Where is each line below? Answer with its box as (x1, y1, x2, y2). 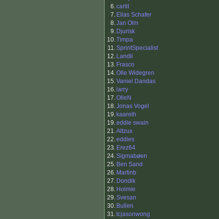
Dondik (116, 177, 135, 185)
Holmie (116, 186, 135, 193)
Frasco (116, 61, 134, 68)
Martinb (116, 169, 136, 176)
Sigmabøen (116, 153, 147, 160)
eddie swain (116, 119, 149, 127)
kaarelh (116, 111, 136, 118)
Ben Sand (116, 161, 143, 168)
